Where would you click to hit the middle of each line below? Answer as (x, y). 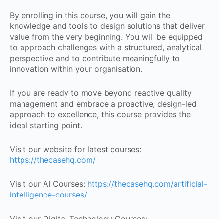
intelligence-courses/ (48, 194)
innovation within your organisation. (76, 69)
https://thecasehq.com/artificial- (147, 184)
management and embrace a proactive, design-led (103, 103)
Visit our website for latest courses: (76, 149)
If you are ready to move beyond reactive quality (101, 93)
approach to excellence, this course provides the (100, 114)
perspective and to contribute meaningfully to (95, 58)
